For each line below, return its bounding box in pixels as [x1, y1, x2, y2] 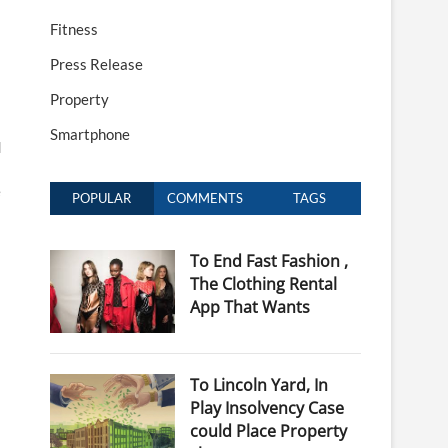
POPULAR [72, 190, 132, 206]
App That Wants [189, 296, 310, 318]
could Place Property [189, 420, 347, 443]
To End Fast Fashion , [189, 250, 348, 272]
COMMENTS [167, 190, 244, 206]
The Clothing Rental [189, 273, 337, 295]
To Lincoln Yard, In [189, 374, 328, 397]
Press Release [50, 55, 143, 73]
